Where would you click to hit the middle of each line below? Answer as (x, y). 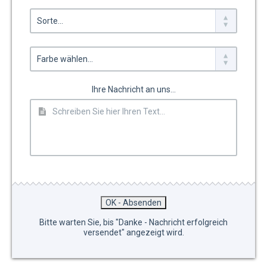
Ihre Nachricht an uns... (133, 89)
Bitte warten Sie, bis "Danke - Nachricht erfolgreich (133, 222)
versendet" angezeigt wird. (133, 232)
